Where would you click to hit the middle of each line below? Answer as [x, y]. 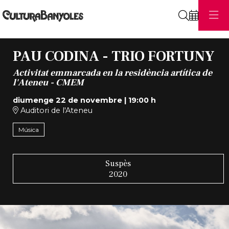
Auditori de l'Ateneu [55, 110]
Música [28, 130]
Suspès [118, 163]
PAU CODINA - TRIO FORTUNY [113, 56]
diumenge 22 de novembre [67, 100]
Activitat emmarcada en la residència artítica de [112, 73]
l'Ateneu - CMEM [48, 82]
